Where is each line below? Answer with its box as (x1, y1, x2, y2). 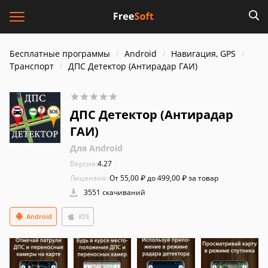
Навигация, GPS (171, 48, 236, 59)
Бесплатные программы (10, 48, 110, 59)
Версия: (70, 159, 98, 169)
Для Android (70, 142, 123, 154)
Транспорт (10, 60, 54, 72)
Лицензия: (70, 173, 108, 183)
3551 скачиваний (82, 187, 145, 197)
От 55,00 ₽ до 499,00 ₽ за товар (108, 173, 218, 183)
